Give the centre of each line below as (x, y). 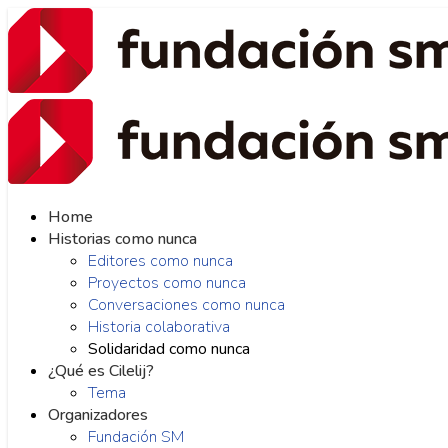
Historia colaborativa (159, 327)
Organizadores (98, 415)
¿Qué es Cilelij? (101, 371)
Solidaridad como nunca (169, 349)
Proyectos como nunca (167, 283)
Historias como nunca (122, 239)
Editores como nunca (160, 261)
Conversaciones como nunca (186, 305)
